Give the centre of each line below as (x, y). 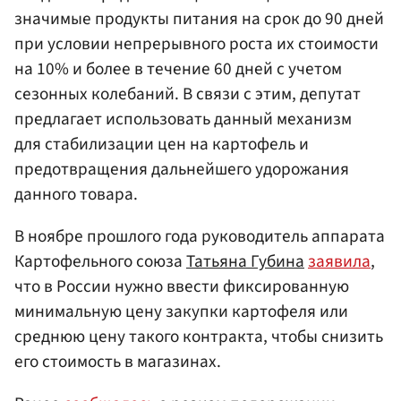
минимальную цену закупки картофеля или (181, 311)
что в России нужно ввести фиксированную (182, 286)
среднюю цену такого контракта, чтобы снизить (199, 336)
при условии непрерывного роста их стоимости (196, 43)
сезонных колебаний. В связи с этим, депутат (188, 94)
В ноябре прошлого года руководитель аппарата (200, 236)
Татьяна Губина (245, 261)
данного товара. (76, 194)
